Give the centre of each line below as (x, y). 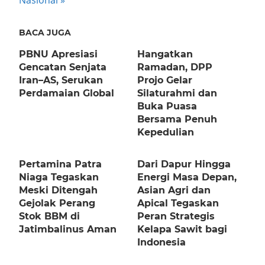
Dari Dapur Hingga (184, 164)
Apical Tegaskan (178, 203)
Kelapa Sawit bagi (182, 230)
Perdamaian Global (67, 93)
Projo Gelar (165, 80)
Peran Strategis (176, 216)
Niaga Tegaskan (59, 177)
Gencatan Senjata (63, 67)
